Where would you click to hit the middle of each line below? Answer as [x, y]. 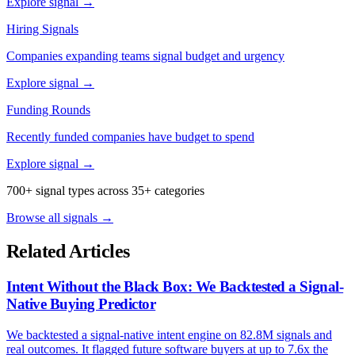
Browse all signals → [60, 217]
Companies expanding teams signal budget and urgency [145, 55]
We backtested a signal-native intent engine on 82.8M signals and [169, 334]
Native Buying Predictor [81, 303]
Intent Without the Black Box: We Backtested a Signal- [175, 286]
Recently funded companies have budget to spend [130, 136]
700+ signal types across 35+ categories [105, 190]
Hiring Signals [42, 29]
